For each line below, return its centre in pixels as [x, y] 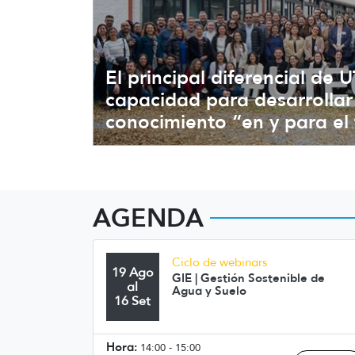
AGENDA [148, 218]
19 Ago [132, 273]
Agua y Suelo [209, 291]
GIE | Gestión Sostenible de [248, 278]
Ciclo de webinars [219, 263]
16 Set [133, 301]
